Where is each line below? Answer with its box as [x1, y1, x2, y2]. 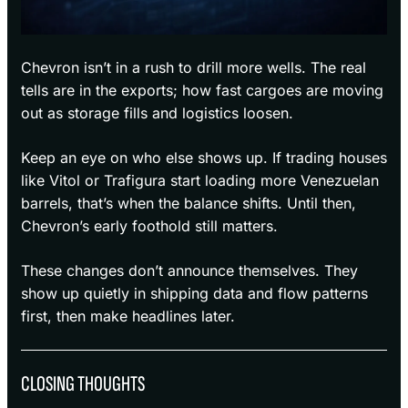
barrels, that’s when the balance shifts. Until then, [21, 194, 356, 213]
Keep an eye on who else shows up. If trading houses [21, 148, 387, 168]
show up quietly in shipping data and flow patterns [21, 284, 368, 303]
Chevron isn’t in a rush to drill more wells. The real [21, 58, 366, 77]
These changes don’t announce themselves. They [21, 261, 358, 280]
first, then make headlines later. [21, 307, 235, 326]
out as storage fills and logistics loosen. [21, 104, 293, 123]
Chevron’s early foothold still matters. [21, 217, 278, 236]
